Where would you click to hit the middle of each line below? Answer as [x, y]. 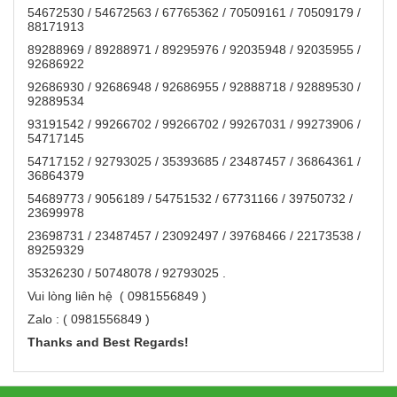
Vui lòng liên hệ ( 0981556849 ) [117, 296]
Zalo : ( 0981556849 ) [89, 319]
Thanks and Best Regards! [108, 343]
